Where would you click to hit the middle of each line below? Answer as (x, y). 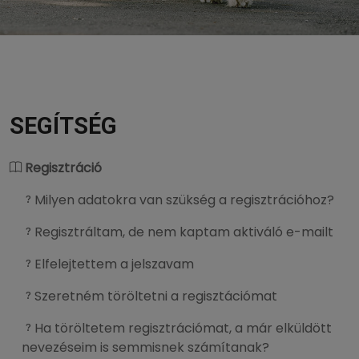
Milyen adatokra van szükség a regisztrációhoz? (184, 200)
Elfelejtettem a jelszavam (114, 264)
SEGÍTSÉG (63, 126)
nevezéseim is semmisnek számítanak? (145, 347)
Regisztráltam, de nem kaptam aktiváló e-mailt (184, 232)
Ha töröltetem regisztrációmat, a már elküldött (183, 328)
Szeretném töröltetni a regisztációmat (156, 296)
